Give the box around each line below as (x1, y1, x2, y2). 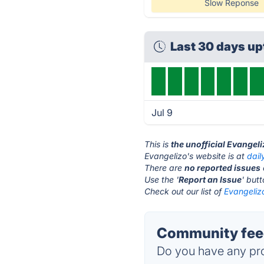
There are (144, 163, 185, 173)
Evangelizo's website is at (144, 151, 247, 161)
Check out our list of (144, 186, 225, 196)
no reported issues (184, 163, 261, 173)
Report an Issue (179, 174, 242, 184)
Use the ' (144, 174, 179, 184)
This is (144, 139, 171, 149)
